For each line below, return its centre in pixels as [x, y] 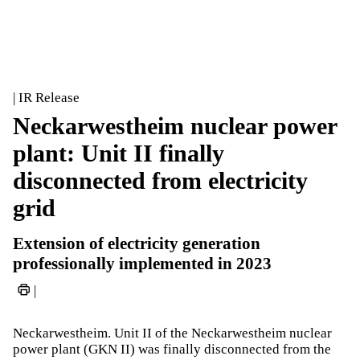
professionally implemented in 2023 [142, 264]
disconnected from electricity [160, 180]
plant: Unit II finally [119, 153]
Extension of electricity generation [137, 243]
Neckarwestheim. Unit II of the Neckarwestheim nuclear [172, 333]
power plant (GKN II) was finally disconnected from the [172, 349]
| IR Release [46, 98]
